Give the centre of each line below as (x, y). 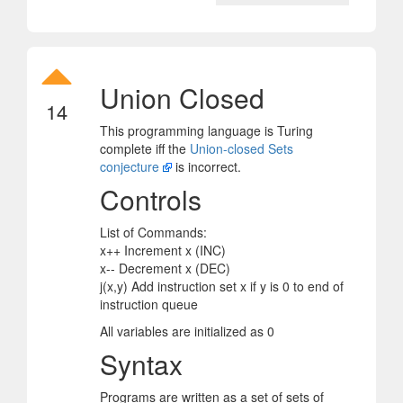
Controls (151, 199)
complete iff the (145, 148)
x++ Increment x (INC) (163, 250)
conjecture (130, 166)
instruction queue (149, 304)
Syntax (141, 363)
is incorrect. (206, 166)
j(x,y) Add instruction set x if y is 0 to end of (222, 286)
